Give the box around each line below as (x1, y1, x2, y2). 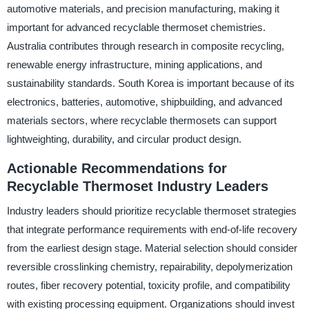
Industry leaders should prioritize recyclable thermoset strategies (6, 205, 297, 217)
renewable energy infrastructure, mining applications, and (6, 58, 262, 70)
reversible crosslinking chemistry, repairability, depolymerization (6, 261, 292, 273)
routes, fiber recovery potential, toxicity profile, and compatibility (6, 279, 290, 292)
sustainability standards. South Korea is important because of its (6, 77, 295, 89)
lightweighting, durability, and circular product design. (6, 132, 241, 145)
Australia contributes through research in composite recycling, (6, 39, 284, 52)
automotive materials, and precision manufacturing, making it (6, 2, 279, 14)
